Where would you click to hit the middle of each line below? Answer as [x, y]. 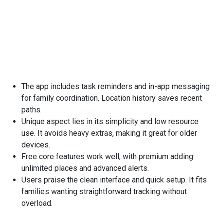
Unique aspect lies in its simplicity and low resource [110, 121]
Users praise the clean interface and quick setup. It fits [114, 180]
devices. [36, 145]
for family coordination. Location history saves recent [112, 98]
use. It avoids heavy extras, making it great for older [109, 133]
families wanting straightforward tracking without [104, 191]
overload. [37, 203]
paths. [32, 110]
